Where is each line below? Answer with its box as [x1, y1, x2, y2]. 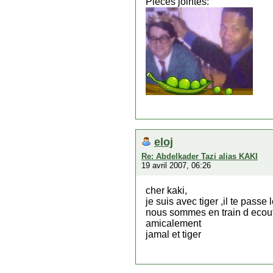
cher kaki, [146, 185, 187, 196]
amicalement [146, 218, 201, 229]
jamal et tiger [146, 229, 201, 239]
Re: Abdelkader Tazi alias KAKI [141, 152, 258, 161]
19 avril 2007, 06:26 [141, 161, 211, 170]
